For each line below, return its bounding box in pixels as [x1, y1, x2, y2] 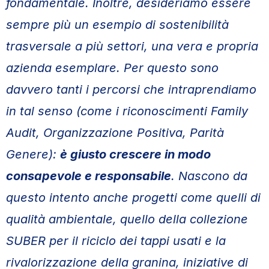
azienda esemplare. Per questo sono [6, 61, 219, 75]
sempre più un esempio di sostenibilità [6, 17, 229, 32]
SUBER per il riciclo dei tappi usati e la [6, 234, 226, 248]
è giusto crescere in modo [60, 147, 211, 162]
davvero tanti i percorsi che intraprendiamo [6, 82, 256, 97]
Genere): [6, 147, 60, 162]
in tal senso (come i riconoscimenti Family [6, 104, 248, 118]
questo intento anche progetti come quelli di [6, 190, 261, 205]
